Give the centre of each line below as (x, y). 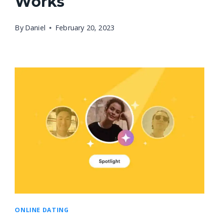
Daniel (35, 27)
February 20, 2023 (85, 27)
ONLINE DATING (42, 210)
